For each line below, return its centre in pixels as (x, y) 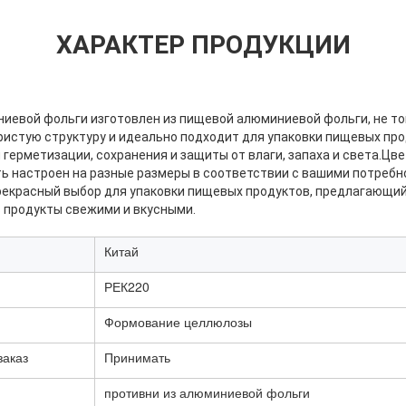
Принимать (137, 358)
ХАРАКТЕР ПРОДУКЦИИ (203, 45)
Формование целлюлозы (178, 322)
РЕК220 (127, 287)
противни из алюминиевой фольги (207, 393)
